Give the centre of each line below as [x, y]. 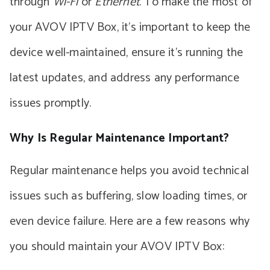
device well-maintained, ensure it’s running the [127, 53]
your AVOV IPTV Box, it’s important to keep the [130, 27]
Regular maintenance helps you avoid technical [130, 171]
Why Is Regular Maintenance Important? [120, 138]
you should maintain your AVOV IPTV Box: [117, 247]
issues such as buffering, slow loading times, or [129, 196]
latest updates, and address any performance [125, 78]
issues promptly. [51, 103]
